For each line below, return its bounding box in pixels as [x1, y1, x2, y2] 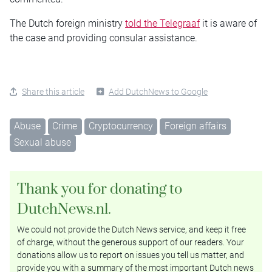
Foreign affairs [164, 120, 226, 132]
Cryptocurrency [88, 120, 153, 132]
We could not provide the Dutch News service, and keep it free [17, 224, 246, 234]
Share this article [22, 86, 84, 97]
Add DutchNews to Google [109, 86, 208, 97]
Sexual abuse [14, 137, 72, 149]
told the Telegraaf [125, 17, 200, 29]
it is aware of [200, 17, 257, 29]
